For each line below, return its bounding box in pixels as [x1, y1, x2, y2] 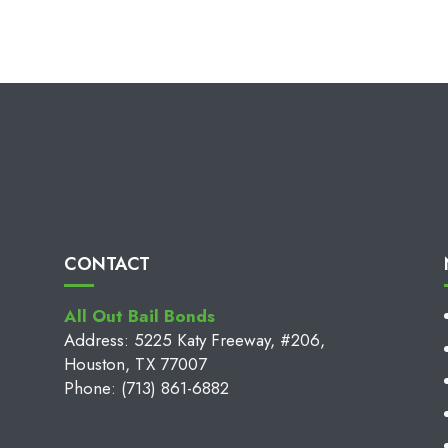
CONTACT [63, 251, 150, 278]
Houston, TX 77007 [63, 352, 207, 377]
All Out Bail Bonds [63, 304, 215, 329]
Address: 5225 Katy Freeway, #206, [63, 328, 325, 353]
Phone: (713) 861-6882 [63, 376, 229, 401]
